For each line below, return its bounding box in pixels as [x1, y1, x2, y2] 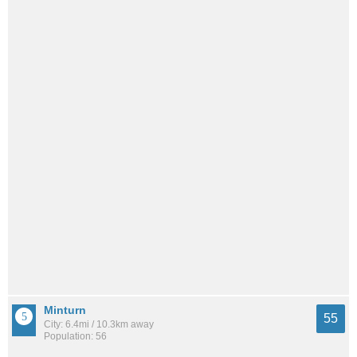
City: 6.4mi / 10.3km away [44, 319, 154, 330]
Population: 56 [44, 331, 107, 342]
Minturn [44, 304, 86, 316]
